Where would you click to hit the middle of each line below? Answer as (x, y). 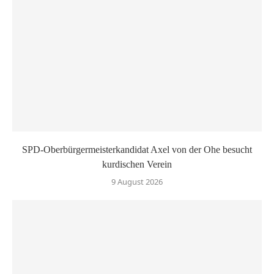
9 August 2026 (137, 181)
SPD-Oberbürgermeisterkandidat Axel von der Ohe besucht (137, 149)
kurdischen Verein (137, 164)
